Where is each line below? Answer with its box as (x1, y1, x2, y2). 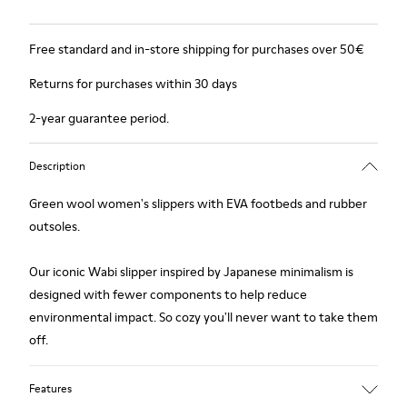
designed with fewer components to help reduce (29, 285, 307, 303)
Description (29, 157, 85, 174)
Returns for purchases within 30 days (29, 74, 237, 93)
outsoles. (29, 217, 80, 235)
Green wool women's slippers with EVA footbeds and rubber (29, 194, 367, 213)
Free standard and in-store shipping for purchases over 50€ (29, 40, 364, 58)
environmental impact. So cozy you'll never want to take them (29, 308, 378, 326)
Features (29, 380, 72, 396)
